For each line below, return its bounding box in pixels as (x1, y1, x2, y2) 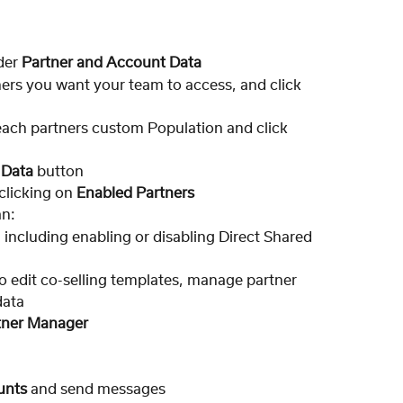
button (37, 164, 84, 179)
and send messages (27, 382, 166, 398)
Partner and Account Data (22, 56, 201, 71)
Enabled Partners (76, 185, 194, 201)
